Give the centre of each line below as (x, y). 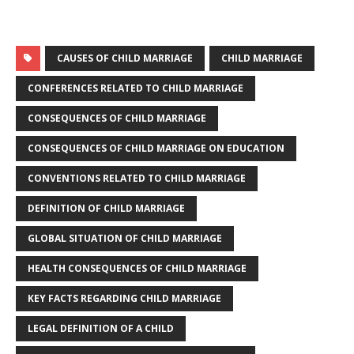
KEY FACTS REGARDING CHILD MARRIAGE (124, 298)
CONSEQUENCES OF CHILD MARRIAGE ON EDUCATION (156, 148)
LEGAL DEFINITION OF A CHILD (101, 328)
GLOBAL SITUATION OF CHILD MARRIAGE (125, 238)
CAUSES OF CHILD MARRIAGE (125, 58)
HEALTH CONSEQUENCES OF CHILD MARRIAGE (137, 268)
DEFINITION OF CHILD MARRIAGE (106, 208)
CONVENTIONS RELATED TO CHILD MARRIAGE (137, 178)
